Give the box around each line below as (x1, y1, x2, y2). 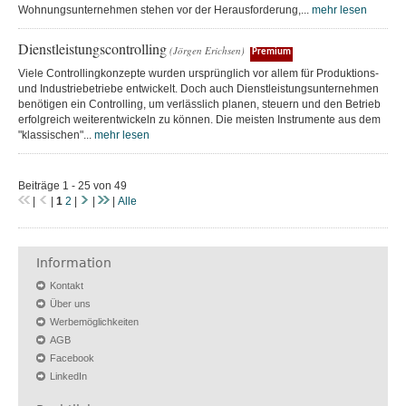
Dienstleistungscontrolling (18, 38, 167, 58)
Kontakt (50, 279, 83, 291)
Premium (252, 46, 291, 57)
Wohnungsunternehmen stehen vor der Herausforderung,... (18, 3, 312, 16)
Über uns (50, 297, 91, 309)
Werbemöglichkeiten (50, 315, 139, 327)
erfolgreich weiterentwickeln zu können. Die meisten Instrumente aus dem (18, 112, 381, 126)
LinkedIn (50, 370, 87, 382)
